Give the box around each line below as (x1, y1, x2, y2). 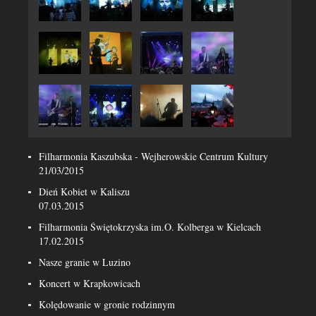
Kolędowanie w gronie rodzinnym (39, 298, 175, 311)
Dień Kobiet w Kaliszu (39, 185, 130, 198)
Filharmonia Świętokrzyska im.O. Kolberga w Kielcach (39, 220, 261, 233)
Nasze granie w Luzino (39, 255, 130, 269)
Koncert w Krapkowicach (39, 276, 140, 290)
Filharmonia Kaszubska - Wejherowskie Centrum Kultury (39, 150, 268, 163)
